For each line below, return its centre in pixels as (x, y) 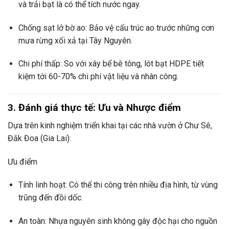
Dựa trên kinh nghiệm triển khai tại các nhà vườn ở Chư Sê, (110, 125)
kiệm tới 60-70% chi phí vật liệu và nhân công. (98, 77)
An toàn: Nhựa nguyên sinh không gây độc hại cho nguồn (118, 221)
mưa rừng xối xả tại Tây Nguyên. (75, 40)
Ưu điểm (22, 162)
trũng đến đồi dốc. (50, 198)
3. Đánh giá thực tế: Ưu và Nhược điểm (94, 108)
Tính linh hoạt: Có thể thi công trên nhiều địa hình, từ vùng (118, 185)
